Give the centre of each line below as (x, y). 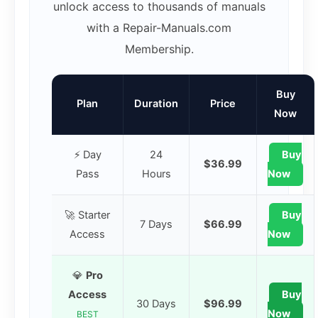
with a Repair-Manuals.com (159, 28)
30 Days (156, 304)
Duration (156, 104)
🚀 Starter (87, 215)
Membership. (159, 49)
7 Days (156, 225)
